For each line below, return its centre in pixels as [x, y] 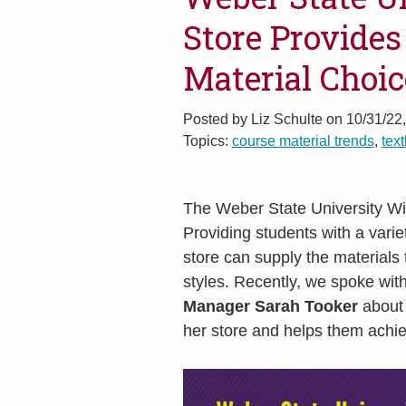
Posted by [215, 119]
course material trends [303, 140]
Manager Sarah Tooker [270, 306]
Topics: [207, 140]
